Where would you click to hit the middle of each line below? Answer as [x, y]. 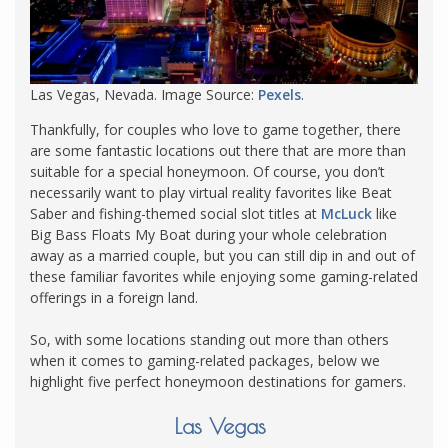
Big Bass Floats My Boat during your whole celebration [208, 234]
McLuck [346, 213]
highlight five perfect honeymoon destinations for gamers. [220, 381]
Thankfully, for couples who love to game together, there [215, 129]
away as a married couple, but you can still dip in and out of [222, 255]
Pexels [279, 94]
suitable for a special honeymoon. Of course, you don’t [207, 171]
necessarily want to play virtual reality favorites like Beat [211, 192]
